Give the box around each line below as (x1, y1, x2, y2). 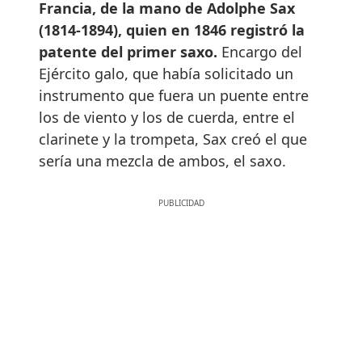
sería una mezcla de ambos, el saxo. (39, 150, 286, 170)
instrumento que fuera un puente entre (39, 85, 309, 105)
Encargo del (217, 41, 302, 61)
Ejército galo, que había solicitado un (39, 63, 293, 83)
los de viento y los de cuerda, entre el (39, 107, 295, 127)
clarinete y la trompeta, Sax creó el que (39, 128, 307, 149)
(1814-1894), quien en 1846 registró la (39, 19, 305, 40)
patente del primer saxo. (39, 41, 217, 61)
